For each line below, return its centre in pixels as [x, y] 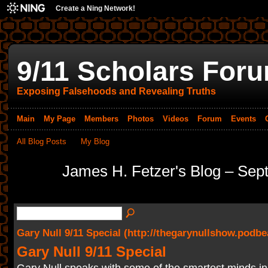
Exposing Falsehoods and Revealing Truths [116, 91]
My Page [59, 118]
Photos [140, 118]
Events [243, 118]
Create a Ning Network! [95, 8]
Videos [175, 118]
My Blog [95, 141]
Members [101, 118]
